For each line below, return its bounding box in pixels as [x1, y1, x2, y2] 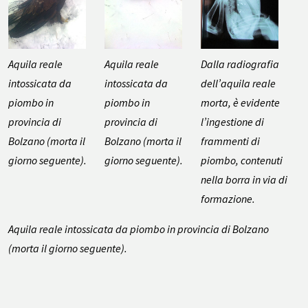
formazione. [200, 191, 255, 206]
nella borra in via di [200, 172, 287, 186]
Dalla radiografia [200, 56, 279, 71]
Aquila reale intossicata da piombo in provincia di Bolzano [8, 221, 269, 236]
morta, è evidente [200, 95, 280, 109]
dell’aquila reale [200, 76, 276, 90]
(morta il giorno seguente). [8, 241, 127, 255]
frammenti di [200, 133, 260, 148]
